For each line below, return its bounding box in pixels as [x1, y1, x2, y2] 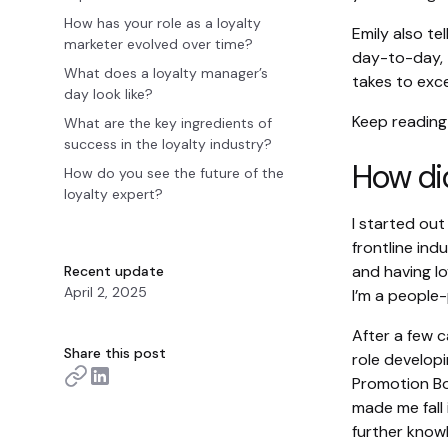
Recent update [64, 262, 164, 280]
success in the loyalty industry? [64, 135, 272, 153]
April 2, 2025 [64, 283, 147, 301]
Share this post [64, 344, 166, 362]
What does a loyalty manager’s [64, 64, 268, 82]
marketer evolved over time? [64, 35, 253, 53]
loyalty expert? [64, 185, 163, 203]
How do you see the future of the [64, 164, 284, 182]
